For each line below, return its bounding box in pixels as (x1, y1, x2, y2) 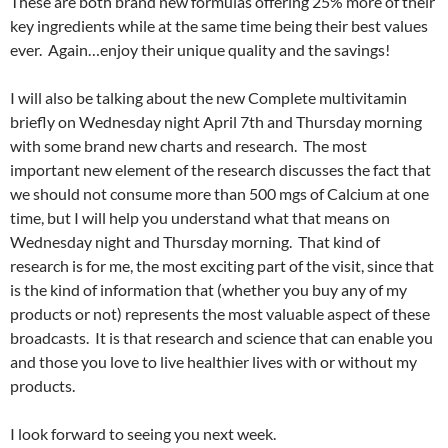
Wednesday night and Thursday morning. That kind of (10, 232, 380, 252)
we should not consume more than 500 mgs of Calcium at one (10, 184, 429, 204)
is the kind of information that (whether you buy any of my (10, 280, 407, 300)
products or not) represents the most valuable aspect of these (10, 304, 430, 324)
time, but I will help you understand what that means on (10, 208, 390, 228)
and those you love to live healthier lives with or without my (10, 352, 417, 372)
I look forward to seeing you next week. (10, 424, 276, 444)
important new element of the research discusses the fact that (10, 160, 431, 180)
